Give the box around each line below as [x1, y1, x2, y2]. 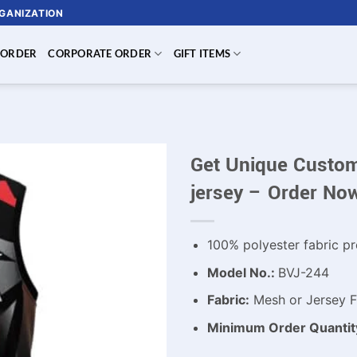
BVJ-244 [277, 264, 329, 280]
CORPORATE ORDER [48, 47, 152, 60]
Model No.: [206, 264, 278, 280]
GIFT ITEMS [173, 47, 231, 60]
